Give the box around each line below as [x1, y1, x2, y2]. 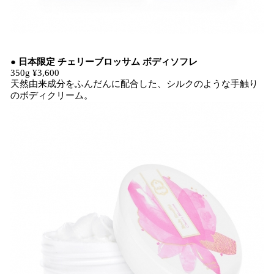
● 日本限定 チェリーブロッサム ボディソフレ [10, 57, 198, 67]
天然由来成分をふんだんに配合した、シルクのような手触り [10, 79, 258, 89]
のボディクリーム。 [10, 91, 93, 100]
